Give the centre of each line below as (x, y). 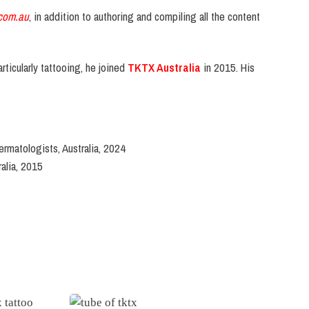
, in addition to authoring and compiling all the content (145, 16)
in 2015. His (228, 67)
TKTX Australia (165, 67)
